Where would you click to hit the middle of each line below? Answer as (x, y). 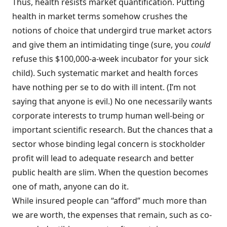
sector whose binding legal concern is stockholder (109, 144)
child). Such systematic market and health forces (105, 73)
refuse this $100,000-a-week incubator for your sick (110, 59)
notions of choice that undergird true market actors (112, 30)
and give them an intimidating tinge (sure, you (102, 45)
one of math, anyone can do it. (70, 186)
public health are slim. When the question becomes (110, 172)
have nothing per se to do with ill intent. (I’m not (104, 87)
